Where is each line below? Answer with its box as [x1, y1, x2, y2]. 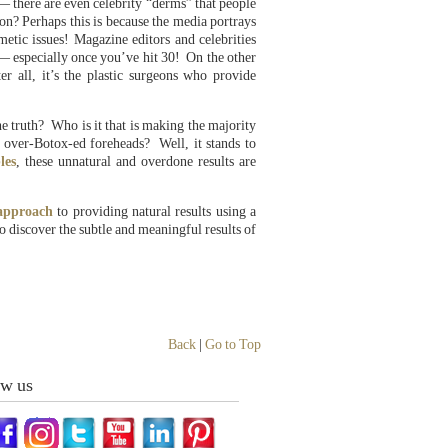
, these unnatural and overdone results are [16, 154, 256, 169]
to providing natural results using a [52, 204, 257, 219]
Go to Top [205, 337, 261, 352]
